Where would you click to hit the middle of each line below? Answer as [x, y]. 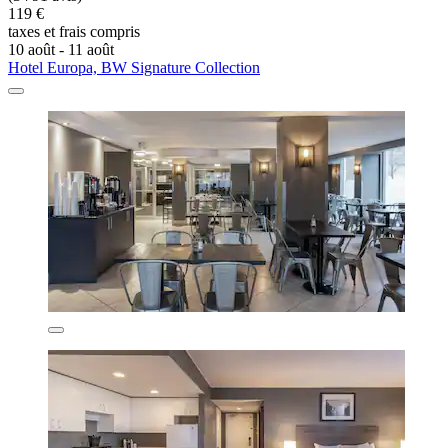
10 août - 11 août [61, 50]
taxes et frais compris [74, 32]
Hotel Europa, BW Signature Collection [134, 68]
